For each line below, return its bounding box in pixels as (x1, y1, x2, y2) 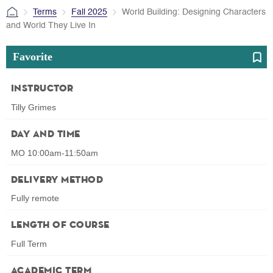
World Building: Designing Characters (122, 7, 266, 16)
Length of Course (11, 221, 110, 231)
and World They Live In (6, 21, 96, 30)
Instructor (11, 83, 74, 94)
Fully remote (11, 193, 59, 204)
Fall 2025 (71, 7, 107, 16)
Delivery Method (11, 175, 104, 185)
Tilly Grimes (11, 102, 56, 112)
